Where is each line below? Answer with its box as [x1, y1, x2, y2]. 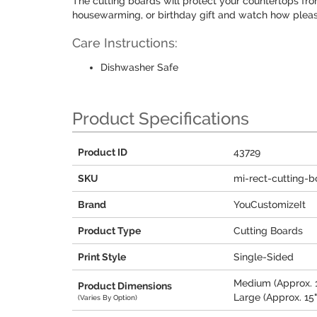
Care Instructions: [72, 35, 178, 50]
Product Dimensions [78, 279, 172, 292]
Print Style [78, 251, 126, 263]
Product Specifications [72, 108, 249, 129]
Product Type [78, 225, 141, 236]
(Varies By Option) [78, 293, 137, 301]
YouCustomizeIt [234, 199, 306, 210]
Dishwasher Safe [100, 62, 178, 73]
